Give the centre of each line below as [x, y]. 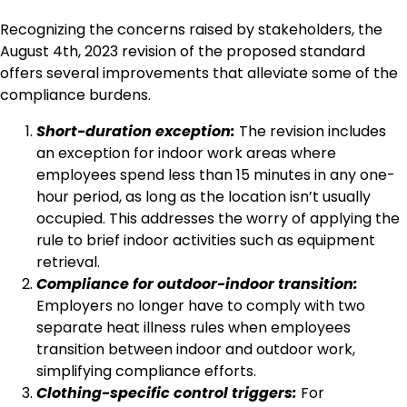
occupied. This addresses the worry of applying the [218, 219]
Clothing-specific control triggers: [167, 393]
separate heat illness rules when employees [194, 328]
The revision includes [311, 132]
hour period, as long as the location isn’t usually [203, 197]
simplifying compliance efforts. [146, 372]
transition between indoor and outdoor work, [196, 350]
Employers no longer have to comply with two [201, 306]
